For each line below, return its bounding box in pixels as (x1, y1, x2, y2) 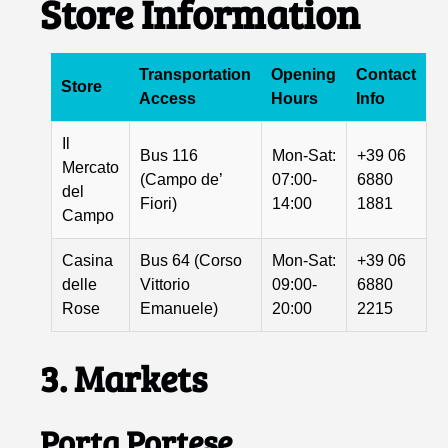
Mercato (62, 159, 120, 177)
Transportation (139, 66, 252, 84)
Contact (356, 66, 417, 84)
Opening (271, 66, 337, 84)
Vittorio (140, 276, 191, 294)
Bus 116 (140, 147, 199, 165)
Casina (62, 252, 114, 270)
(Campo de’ (140, 171, 224, 189)
